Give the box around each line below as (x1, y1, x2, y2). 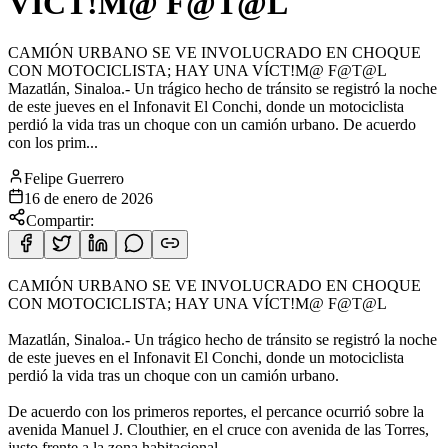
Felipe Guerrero (24, 169, 124, 187)
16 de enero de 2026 (24, 189, 153, 207)
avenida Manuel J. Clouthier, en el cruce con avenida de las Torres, (8, 420, 429, 438)
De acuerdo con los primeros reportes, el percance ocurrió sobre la (8, 402, 424, 420)
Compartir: (26, 211, 94, 229)
